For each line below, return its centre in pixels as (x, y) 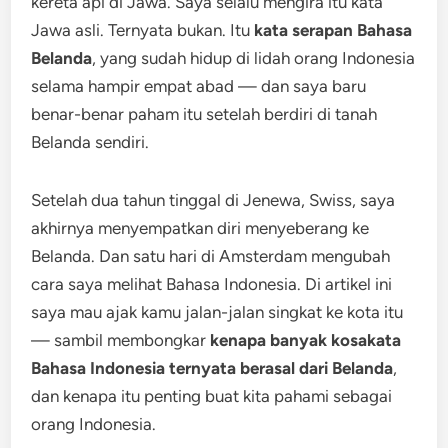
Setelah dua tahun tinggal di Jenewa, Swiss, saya (213, 200)
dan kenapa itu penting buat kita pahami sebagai (212, 396)
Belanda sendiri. (90, 142)
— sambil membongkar (121, 340)
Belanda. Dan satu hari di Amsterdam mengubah (211, 256)
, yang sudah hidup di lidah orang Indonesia (254, 58)
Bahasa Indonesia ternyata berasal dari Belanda (212, 368)
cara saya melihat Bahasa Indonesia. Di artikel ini (212, 284)
